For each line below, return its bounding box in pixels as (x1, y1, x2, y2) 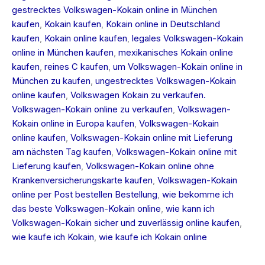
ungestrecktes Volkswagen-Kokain (95, 75, 236, 86)
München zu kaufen (12, 75, 91, 86)
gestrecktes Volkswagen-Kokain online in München (12, 4, 217, 15)
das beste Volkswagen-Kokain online (12, 203, 161, 214)
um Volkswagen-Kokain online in (113, 61, 243, 72)
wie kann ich (166, 203, 215, 214)
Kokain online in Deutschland (106, 18, 220, 30)
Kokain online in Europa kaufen (12, 118, 134, 129)
